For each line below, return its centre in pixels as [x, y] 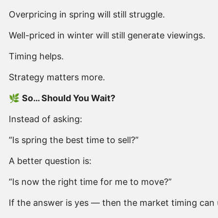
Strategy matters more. [57, 77]
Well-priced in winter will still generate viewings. [107, 36]
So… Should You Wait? [69, 98]
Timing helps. [36, 56]
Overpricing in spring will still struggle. [87, 15]
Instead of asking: [45, 119]
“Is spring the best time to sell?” [74, 140]
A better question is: [50, 161]
